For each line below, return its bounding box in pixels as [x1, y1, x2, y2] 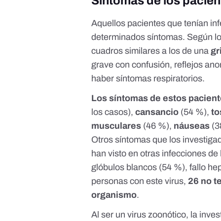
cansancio [135, 107, 181, 117]
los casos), [91, 107, 136, 117]
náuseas [174, 120, 212, 131]
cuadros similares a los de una [91, 45, 211, 56]
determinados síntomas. [91, 32, 187, 42]
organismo [91, 189, 137, 200]
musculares [91, 120, 142, 131]
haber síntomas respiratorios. [91, 73, 205, 83]
